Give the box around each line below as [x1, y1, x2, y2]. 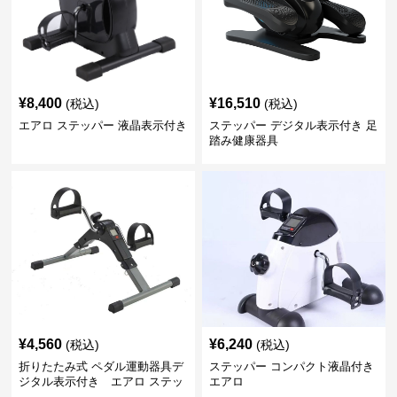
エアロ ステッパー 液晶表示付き [19, 119, 188, 132]
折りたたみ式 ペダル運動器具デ [19, 360, 184, 373]
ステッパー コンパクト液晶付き [208, 360, 374, 373]
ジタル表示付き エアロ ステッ [19, 375, 184, 388]
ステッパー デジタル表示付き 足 [208, 119, 378, 132]
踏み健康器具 [208, 134, 278, 147]
